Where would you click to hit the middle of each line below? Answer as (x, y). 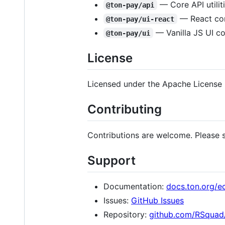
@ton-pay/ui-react (140, 19)
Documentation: (135, 187)
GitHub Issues (157, 201)
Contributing (125, 109)
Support (111, 161)
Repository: (126, 215)
